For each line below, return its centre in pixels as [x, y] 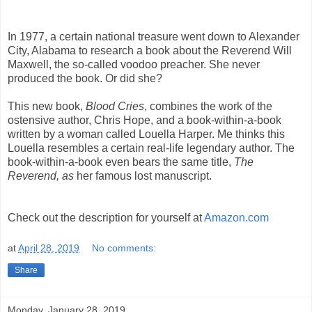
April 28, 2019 [49, 248]
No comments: [124, 248]
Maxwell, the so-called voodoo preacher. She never [134, 65]
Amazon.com [236, 218]
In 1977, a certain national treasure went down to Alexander [154, 37]
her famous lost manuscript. [146, 176]
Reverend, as [42, 176]
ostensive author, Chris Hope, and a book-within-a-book [145, 120]
